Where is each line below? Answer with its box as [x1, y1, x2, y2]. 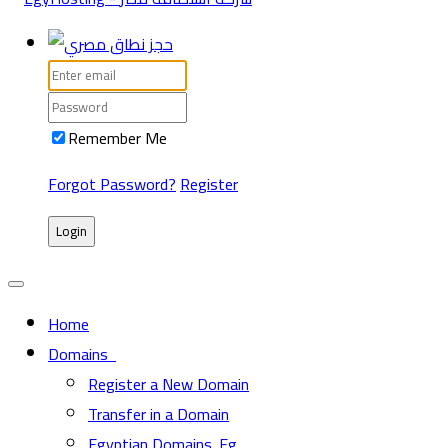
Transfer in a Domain [88, 399, 229, 429]
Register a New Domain [88, 369, 249, 399]
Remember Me [68, 123, 167, 153]
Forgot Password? [48, 169, 176, 199]
